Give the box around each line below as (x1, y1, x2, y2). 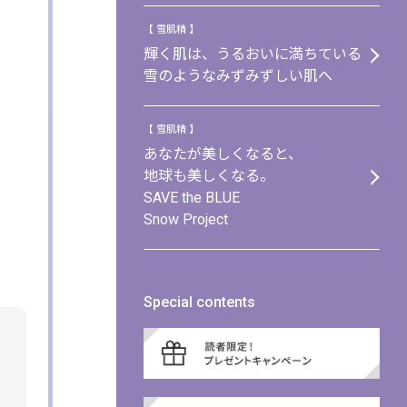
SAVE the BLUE (144, 188, 240, 206)
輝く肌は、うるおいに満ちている (144, 45, 362, 63)
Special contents (144, 293, 255, 311)
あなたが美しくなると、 (144, 144, 303, 163)
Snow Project (144, 210, 228, 228)
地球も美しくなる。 (144, 166, 274, 184)
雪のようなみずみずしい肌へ (144, 66, 333, 84)
